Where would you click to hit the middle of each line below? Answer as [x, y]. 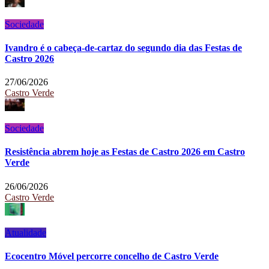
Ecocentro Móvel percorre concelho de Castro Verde [112, 256]
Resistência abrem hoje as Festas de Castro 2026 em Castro [125, 152]
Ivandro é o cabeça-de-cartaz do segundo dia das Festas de [123, 47]
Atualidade [26, 232]
